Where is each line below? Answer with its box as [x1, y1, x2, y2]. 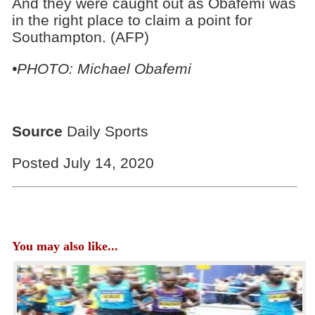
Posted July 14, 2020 [11, 155, 154, 172]
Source [11, 123, 63, 140]
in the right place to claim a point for [11, 11, 252, 28]
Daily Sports [62, 123, 148, 140]
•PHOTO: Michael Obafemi [11, 60, 195, 77]
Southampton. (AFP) [11, 28, 149, 45]
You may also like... [11, 239, 118, 254]
